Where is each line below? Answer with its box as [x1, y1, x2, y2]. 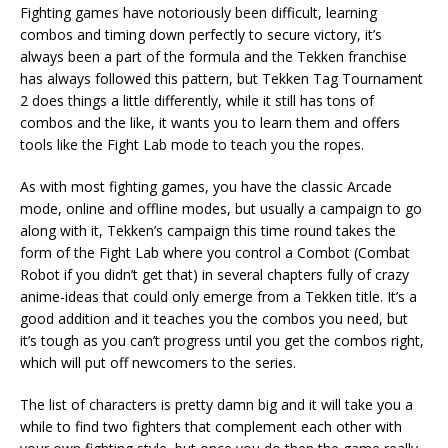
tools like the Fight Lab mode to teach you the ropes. [20, 135, 364, 155]
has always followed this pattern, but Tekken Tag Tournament [20, 69, 423, 89]
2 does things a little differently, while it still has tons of [20, 91, 374, 111]
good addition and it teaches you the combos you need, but [20, 309, 408, 329]
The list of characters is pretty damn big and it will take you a [20, 395, 413, 415]
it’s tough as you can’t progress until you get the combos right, [20, 331, 424, 351]
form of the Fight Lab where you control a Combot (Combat [20, 243, 410, 263]
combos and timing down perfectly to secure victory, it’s [20, 25, 382, 45]
